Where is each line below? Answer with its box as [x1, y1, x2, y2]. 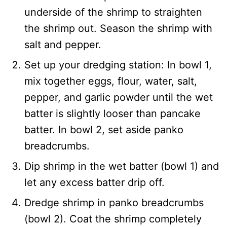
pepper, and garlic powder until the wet [24, 91, 213, 103]
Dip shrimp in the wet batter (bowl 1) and [24, 160, 219, 172]
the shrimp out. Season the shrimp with [24, 22, 212, 34]
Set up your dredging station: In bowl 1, [24, 58, 212, 71]
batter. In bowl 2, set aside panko [24, 123, 183, 136]
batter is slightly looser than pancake [24, 107, 201, 120]
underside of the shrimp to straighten [24, 6, 202, 18]
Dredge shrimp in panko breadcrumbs [24, 196, 204, 209]
